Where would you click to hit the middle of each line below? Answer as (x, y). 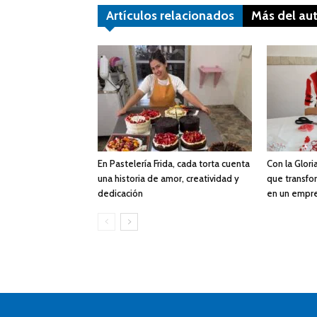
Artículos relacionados (170, 16)
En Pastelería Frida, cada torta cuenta (174, 164)
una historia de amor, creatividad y (168, 179)
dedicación (120, 194)
